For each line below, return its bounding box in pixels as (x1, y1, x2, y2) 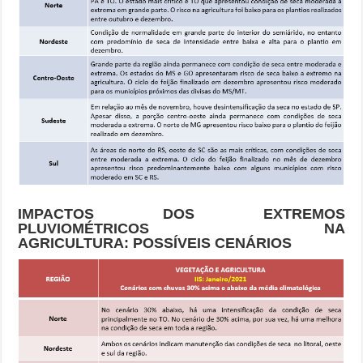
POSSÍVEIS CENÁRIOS (129, 234, 293, 251)
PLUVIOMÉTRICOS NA (18, 220, 345, 237)
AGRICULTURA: (18, 234, 130, 251)
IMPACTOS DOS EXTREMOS (18, 205, 345, 222)
